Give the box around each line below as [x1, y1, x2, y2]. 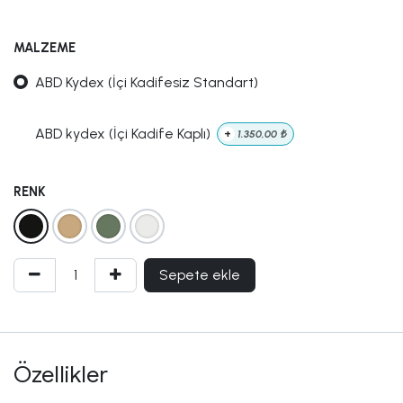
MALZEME [13, 40, 76, 56]
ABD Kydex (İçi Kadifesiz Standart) [35, 74, 258, 91]
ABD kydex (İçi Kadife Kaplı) [35, 125, 210, 143]
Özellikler [13, 361, 108, 390]
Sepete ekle [159, 266, 240, 284]
